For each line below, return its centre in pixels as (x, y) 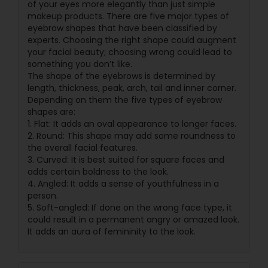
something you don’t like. (80, 64)
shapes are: (51, 112)
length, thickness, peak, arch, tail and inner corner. (132, 88)
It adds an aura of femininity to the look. (112, 232)
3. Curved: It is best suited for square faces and (126, 160)
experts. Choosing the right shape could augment (132, 40)
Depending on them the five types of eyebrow (125, 100)
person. (43, 196)
